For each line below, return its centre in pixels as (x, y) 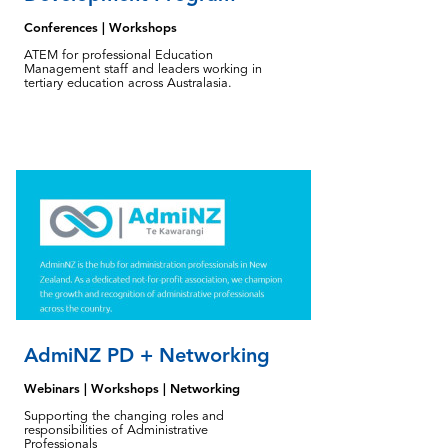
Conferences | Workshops (100, 28)
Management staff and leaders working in (143, 69)
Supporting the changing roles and (124, 416)
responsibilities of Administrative (116, 430)
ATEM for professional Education (118, 55)
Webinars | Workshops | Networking (132, 389)
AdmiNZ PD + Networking (147, 355)
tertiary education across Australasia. (128, 83)
